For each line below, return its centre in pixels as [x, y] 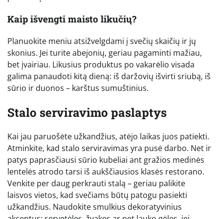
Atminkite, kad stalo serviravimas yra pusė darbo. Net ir [109, 148]
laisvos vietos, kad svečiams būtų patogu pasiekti [97, 195]
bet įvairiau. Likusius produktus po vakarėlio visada [101, 64]
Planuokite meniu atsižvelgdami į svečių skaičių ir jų [102, 41]
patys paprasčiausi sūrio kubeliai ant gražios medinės [106, 160]
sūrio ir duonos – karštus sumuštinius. [78, 88]
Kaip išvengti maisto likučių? [72, 19]
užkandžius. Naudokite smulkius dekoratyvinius [95, 207]
